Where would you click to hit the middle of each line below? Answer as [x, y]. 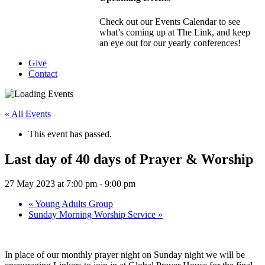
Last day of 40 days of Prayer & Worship [129, 159]
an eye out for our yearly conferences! [170, 43]
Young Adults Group [73, 204]
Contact [43, 73]
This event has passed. [70, 134]
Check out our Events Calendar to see [170, 21]
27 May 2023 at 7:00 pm [51, 184]
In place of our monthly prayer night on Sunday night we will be [125, 255]
